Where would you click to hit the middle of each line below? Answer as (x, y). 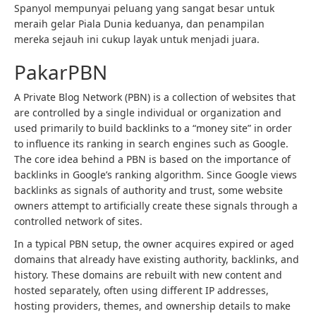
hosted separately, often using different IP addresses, (141, 290)
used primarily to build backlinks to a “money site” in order (153, 128)
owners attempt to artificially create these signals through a (156, 206)
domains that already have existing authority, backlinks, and (157, 259)
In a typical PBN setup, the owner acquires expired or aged (154, 244)
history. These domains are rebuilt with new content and (148, 275)
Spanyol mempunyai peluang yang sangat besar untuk (144, 8)
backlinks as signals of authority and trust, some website (148, 190)
